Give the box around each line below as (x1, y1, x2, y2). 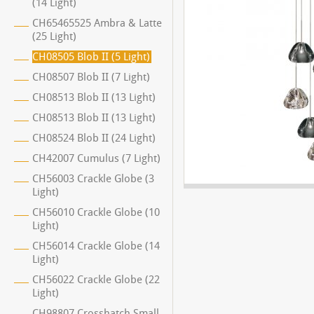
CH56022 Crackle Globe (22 (32, 273, 160, 286)
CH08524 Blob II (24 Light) (32, 132, 156, 144)
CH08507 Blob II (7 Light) (32, 71, 150, 83)
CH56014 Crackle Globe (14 (32, 240, 160, 252)
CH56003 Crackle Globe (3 (32, 172, 154, 185)
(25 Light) (32, 30, 76, 43)
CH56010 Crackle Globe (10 (32, 206, 160, 219)
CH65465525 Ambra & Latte (32, 17, 162, 29)
